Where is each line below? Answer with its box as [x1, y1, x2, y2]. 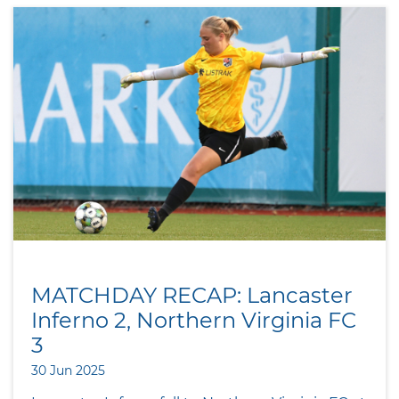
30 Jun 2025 [31, 362, 105, 379]
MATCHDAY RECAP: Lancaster [31, 281, 353, 308]
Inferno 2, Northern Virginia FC [31, 306, 356, 333]
